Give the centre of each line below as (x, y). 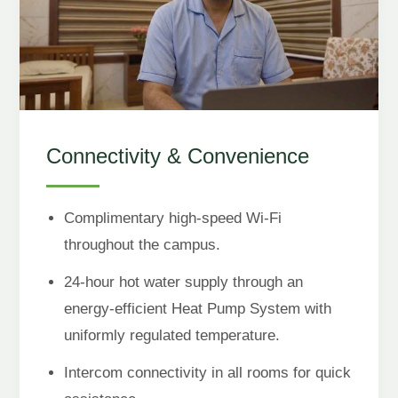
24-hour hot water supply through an (183, 282)
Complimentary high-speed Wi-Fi (172, 218)
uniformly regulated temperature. (171, 335)
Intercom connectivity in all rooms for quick (207, 372)
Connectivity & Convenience (177, 155)
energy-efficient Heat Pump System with (197, 308)
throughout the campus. (142, 244)
